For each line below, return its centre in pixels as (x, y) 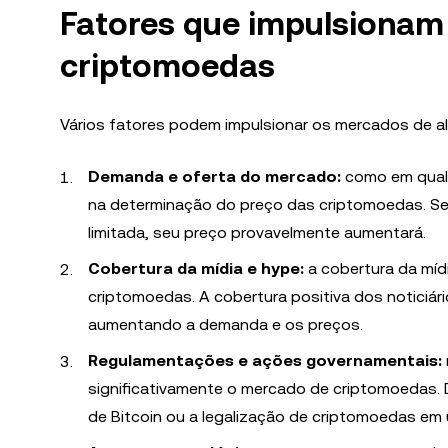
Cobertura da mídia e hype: (196, 268)
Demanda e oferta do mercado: (214, 176)
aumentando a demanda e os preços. (225, 324)
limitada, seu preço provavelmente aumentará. (257, 232)
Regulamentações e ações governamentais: (265, 360)
